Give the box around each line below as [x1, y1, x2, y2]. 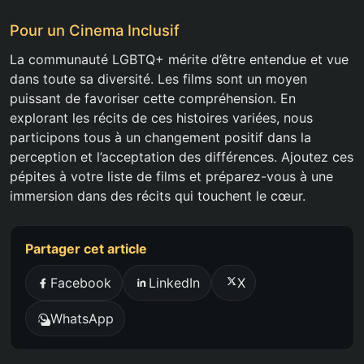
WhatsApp [50, 310, 115, 327]
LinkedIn [148, 275, 200, 292]
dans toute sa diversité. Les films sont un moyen [10, 71, 307, 88]
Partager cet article [24, 240, 147, 258]
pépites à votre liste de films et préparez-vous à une [10, 168, 333, 185]
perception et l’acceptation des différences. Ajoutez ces [10, 149, 353, 166]
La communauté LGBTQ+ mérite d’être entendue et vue [10, 51, 349, 68]
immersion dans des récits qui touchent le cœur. [10, 188, 305, 205]
